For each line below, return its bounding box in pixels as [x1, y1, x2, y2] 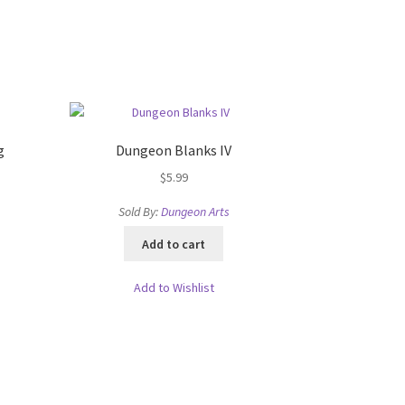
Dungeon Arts [160, 203, 230, 221]
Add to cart [142, 235, 206, 252]
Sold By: [118, 203, 161, 221]
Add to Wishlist [133, 278, 214, 296]
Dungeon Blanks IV [116, 141, 232, 160]
